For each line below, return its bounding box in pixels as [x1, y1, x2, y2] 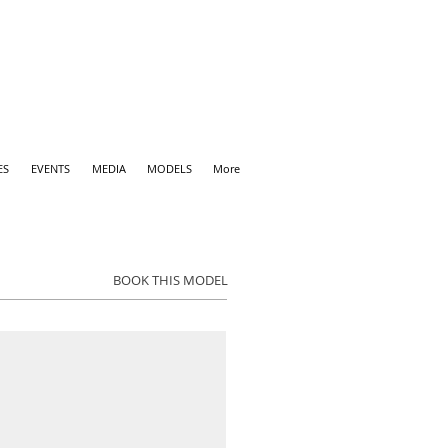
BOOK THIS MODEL [112, 271, 228, 289]
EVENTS [31, 161, 70, 176]
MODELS [146, 161, 192, 176]
